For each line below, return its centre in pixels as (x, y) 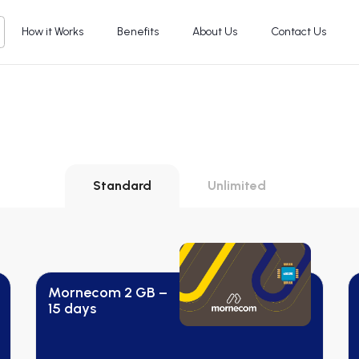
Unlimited (237, 186)
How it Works (53, 32)
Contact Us (299, 32)
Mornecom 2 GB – (108, 292)
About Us (215, 32)
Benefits (138, 32)
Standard (122, 186)
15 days (72, 309)
